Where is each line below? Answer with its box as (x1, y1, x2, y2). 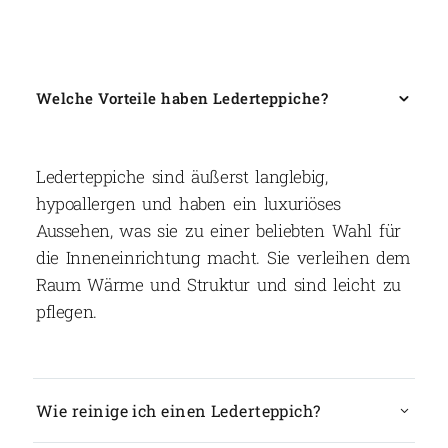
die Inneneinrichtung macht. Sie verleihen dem (36, 245, 411, 269)
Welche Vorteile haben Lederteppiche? (36, 87, 329, 108)
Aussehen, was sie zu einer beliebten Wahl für (36, 218, 401, 242)
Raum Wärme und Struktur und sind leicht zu (36, 272, 402, 296)
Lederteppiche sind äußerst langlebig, (36, 164, 328, 188)
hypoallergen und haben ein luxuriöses (36, 191, 341, 215)
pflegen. (36, 299, 97, 323)
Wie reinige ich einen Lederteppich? (36, 399, 321, 421)
